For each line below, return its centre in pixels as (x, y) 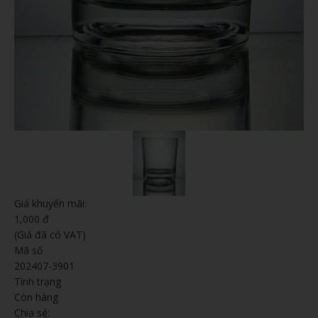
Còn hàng (36, 297)
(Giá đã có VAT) (50, 234)
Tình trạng (38, 281)
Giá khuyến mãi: (50, 203)
